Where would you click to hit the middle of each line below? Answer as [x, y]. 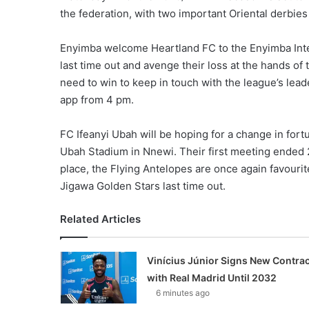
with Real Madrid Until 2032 [211, 277]
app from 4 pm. [97, 99]
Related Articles [100, 219]
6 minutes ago [182, 292]
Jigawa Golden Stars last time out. [143, 186]
